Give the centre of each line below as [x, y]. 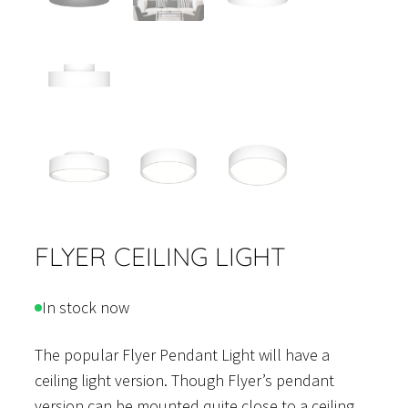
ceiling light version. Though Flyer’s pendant [184, 381]
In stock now [86, 308]
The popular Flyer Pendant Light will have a [182, 355]
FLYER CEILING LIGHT [160, 257]
